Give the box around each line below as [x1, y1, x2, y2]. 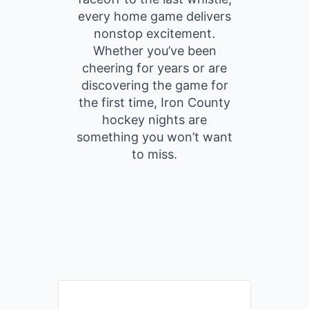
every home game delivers [78, 9, 231, 23]
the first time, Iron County [79, 95, 230, 110]
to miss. [132, 147, 177, 161]
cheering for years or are [82, 61, 227, 75]
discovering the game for [81, 78, 228, 92]
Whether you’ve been [92, 43, 217, 58]
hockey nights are [102, 112, 207, 127]
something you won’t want [77, 130, 232, 144]
